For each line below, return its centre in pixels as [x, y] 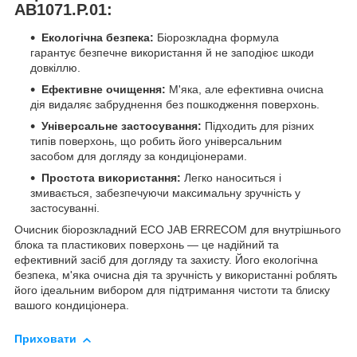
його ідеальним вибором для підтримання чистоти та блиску [172, 290]
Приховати [45, 339]
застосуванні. [65, 208]
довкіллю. [55, 68]
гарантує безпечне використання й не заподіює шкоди [172, 53]
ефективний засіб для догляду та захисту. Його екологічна [166, 260]
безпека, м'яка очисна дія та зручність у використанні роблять [176, 275]
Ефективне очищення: [104, 90]
